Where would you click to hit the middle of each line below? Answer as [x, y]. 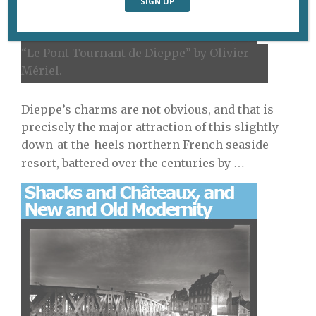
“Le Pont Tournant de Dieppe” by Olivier [135, 53]
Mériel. [42, 71]
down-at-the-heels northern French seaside [145, 145]
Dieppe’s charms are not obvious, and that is [147, 110]
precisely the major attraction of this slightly [150, 127]
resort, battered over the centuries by [126, 163]
